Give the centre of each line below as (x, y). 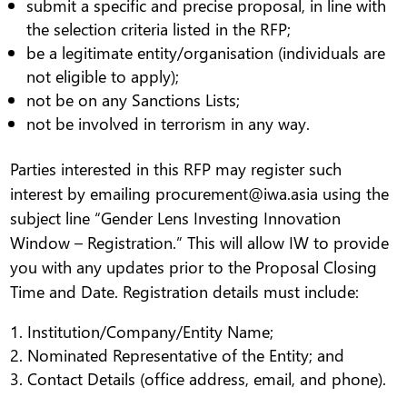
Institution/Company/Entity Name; (151, 332)
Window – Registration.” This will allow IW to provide (200, 243)
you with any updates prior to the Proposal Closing (194, 267)
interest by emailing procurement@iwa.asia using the (200, 194)
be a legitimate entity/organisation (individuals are (206, 53)
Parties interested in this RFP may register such (176, 169)
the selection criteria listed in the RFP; (159, 29)
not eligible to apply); (103, 76)
